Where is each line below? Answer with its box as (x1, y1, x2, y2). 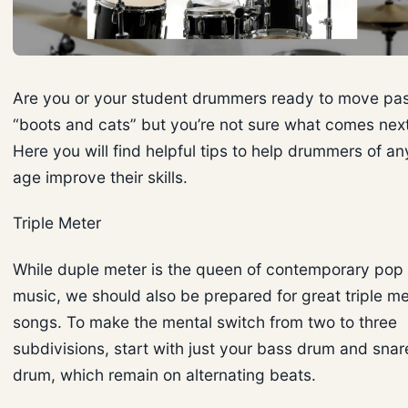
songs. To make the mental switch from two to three (13, 311, 397, 331)
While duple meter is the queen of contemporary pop (13, 259, 403, 279)
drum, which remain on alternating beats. (13, 364, 316, 384)
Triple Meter (13, 213, 101, 233)
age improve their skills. (13, 167, 188, 187)
